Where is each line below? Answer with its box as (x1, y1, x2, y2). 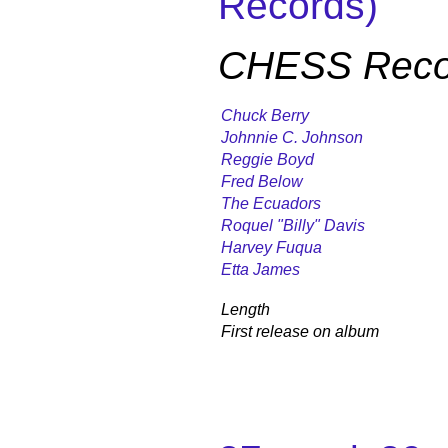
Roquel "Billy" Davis (221, 216, 365, 234)
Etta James (221, 260, 300, 278)
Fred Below (221, 172, 303, 190)
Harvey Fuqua (221, 238, 322, 256)
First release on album (221, 322, 379, 340)
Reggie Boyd (221, 150, 314, 168)
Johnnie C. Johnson (221, 128, 363, 146)
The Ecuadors (221, 194, 321, 212)
